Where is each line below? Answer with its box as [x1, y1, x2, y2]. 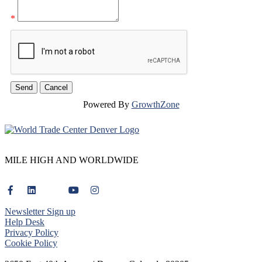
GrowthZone [131, 99, 180, 109]
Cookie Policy [5, 238, 57, 248]
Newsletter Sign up [5, 206, 75, 216]
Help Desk [5, 217, 44, 227]
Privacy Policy [5, 227, 58, 237]
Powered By [82, 99, 132, 109]
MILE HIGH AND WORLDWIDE [5, 155, 139, 165]
